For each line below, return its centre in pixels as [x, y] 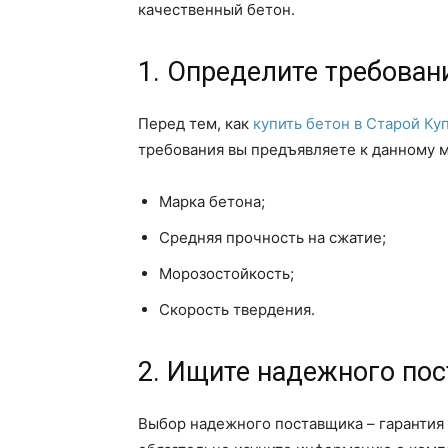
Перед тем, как [195, 123]
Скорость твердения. [237, 309]
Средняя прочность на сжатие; [272, 237]
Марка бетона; [212, 201]
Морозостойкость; [226, 273]
